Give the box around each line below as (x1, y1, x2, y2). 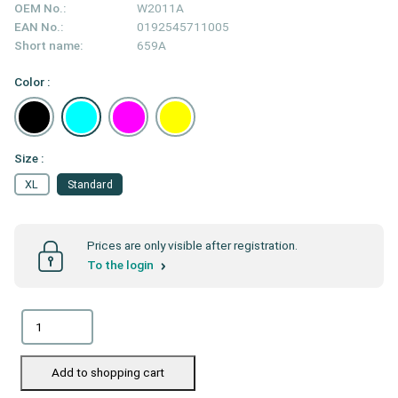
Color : (14, 75, 50, 90)
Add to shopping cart (52, 365, 164, 380)
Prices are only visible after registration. (87, 238, 298, 253)
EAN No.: (14, 20, 63, 35)
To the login (87, 258, 156, 273)
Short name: (14, 38, 83, 53)
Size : (14, 151, 44, 166)
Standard (67, 177, 113, 191)
